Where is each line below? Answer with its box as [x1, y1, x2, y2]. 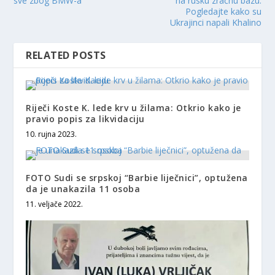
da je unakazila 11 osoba [26, 182, 141, 195]
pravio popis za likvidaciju [26, 112, 145, 125]
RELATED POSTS [26, 48, 106, 62]
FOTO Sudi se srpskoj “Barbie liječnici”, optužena [26, 171, 248, 184]
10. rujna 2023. [26, 128, 77, 139]
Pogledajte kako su [185, 5, 261, 17]
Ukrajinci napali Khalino [169, 16, 261, 28]
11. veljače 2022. [26, 198, 83, 209]
